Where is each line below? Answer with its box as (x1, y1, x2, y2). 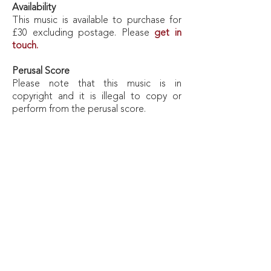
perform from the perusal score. (12, 105, 148, 114)
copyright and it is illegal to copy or (12, 92, 181, 102)
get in (154, 28, 182, 38)
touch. (12, 41, 41, 51)
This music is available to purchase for (12, 16, 181, 25)
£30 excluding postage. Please (12, 28, 155, 38)
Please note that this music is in (12, 79, 181, 89)
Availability (12, 3, 56, 13)
